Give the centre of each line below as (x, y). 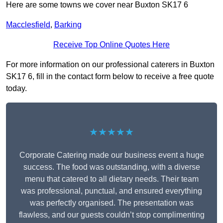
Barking (68, 25)
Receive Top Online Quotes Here (111, 45)
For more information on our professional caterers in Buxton (110, 65)
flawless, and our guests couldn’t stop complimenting (111, 215)
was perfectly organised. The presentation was (111, 203)
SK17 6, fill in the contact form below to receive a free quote (110, 77)
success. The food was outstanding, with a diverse (111, 167)
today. (16, 89)
